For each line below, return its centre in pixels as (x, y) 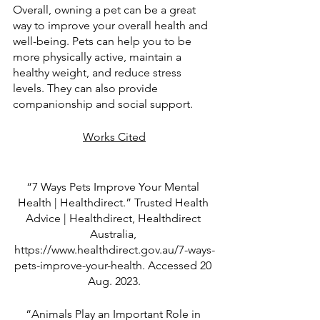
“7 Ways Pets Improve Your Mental (114, 187)
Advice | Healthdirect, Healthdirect (114, 219)
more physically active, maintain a (99, 57)
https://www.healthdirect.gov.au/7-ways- (114, 250)
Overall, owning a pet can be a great (106, 10)
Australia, (114, 234)
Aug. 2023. (114, 281)
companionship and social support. (103, 104)
